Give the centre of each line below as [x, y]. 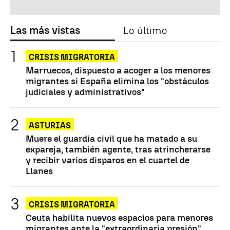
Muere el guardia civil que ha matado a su [111, 139]
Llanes [39, 171]
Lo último [145, 31]
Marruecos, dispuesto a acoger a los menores [118, 70]
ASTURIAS [50, 126]
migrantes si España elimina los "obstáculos [117, 81]
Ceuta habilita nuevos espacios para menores [119, 218]
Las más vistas [45, 31]
